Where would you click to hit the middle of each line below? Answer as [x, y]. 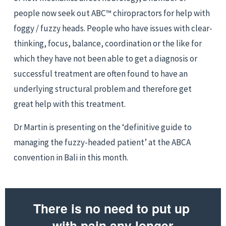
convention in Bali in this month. [71, 157]
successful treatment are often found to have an [100, 73]
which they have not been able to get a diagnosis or [105, 58]
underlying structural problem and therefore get [102, 89]
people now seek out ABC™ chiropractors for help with [111, 13]
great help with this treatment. [69, 104]
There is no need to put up [111, 209]
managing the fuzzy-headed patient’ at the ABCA [102, 142]
